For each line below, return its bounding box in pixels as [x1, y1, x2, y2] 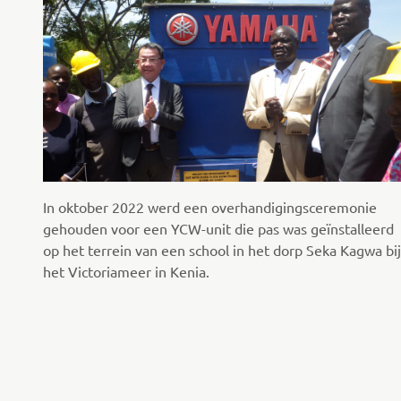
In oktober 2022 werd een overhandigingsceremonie [43, 198, 377, 217]
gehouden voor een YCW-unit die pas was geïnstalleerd [43, 219, 394, 238]
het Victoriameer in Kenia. [43, 262, 209, 281]
